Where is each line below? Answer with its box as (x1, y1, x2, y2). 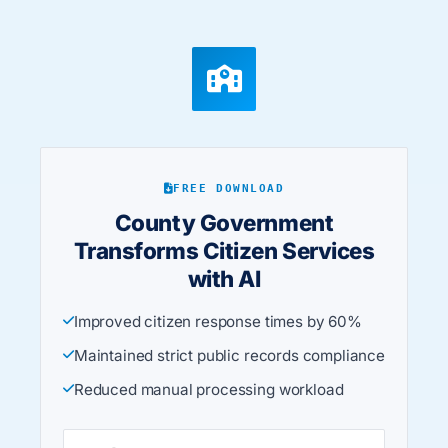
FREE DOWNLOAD (173, 182, 285, 195)
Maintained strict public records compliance (73, 346, 385, 365)
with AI (187, 265, 261, 292)
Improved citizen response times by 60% (73, 312, 362, 331)
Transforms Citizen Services (73, 237, 375, 264)
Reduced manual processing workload (73, 380, 344, 399)
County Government (114, 209, 334, 236)
